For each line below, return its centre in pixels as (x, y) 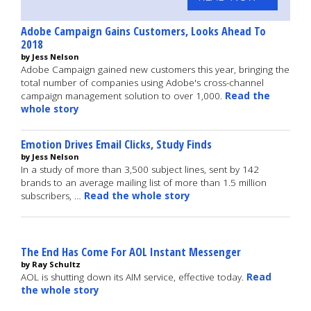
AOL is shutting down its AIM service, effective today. (134, 277)
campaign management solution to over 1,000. (123, 96)
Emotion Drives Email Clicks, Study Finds (116, 144)
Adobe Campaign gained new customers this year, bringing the (155, 69)
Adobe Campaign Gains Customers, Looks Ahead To (143, 31)
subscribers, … (52, 196)
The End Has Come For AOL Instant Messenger (131, 252)
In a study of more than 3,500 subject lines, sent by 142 (140, 169)
